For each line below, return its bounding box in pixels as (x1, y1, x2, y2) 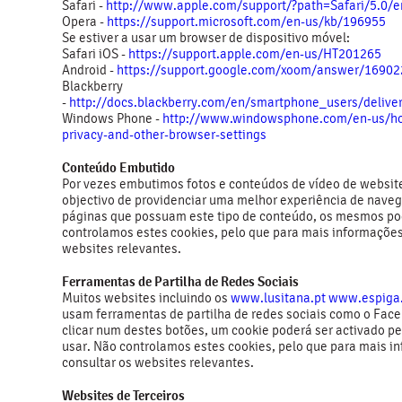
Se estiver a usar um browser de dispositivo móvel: (62, 30, 350, 46)
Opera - (62, 13, 107, 30)
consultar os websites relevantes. (62, 354, 257, 371)
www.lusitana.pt (231, 290, 326, 306)
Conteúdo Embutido (62, 159, 175, 176)
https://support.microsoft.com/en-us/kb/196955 (107, 13, 386, 30)
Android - (62, 62, 117, 78)
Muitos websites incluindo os (62, 290, 231, 306)
